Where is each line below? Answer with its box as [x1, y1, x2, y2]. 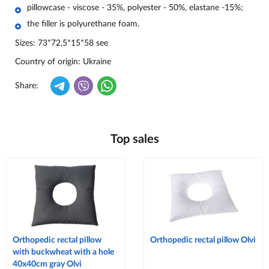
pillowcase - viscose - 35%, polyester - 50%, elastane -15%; [27, 4, 243, 13]
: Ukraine [78, 58, 111, 67]
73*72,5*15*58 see [38, 39, 108, 48]
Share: [15, 82, 38, 91]
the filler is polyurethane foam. [27, 20, 139, 29]
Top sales [110, 133, 159, 146]
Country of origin [15, 58, 78, 67]
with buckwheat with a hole [13, 248, 114, 257]
